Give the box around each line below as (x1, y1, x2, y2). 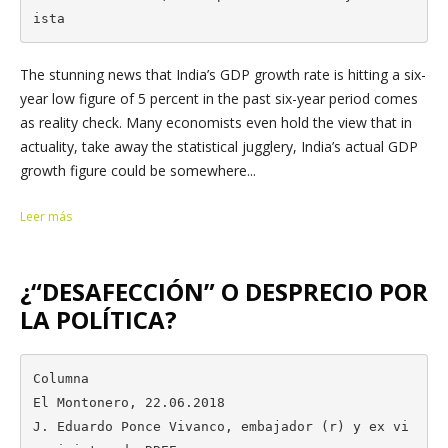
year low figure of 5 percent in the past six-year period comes (20, 89, 418, 108)
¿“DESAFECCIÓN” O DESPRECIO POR (20, 275, 428, 308)
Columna (32, 370, 89, 386)
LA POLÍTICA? (20, 303, 177, 336)
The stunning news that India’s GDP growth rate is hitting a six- (20, 65, 426, 84)
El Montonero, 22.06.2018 (32, 394, 225, 410)
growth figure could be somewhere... (20, 161, 256, 180)
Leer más (20, 208, 72, 226)
